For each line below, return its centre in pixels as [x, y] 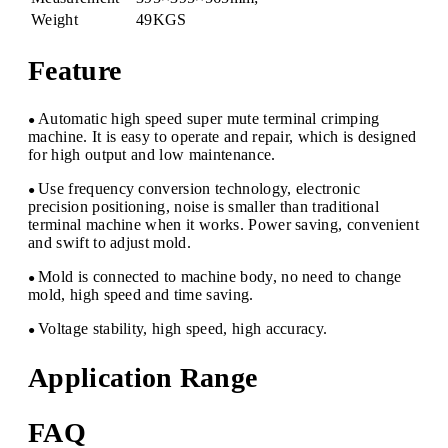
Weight [54, 19]
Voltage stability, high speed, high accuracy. [183, 329]
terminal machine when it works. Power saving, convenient [223, 225]
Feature [75, 71]
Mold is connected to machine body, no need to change [220, 277]
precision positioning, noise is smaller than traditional [203, 207]
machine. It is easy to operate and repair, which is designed [222, 137]
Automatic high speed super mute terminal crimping [209, 119]
